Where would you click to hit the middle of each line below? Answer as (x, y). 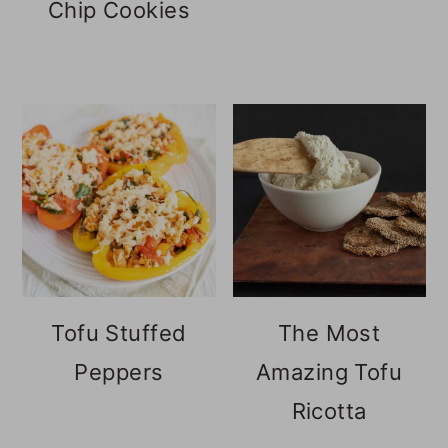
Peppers (119, 371)
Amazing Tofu (329, 371)
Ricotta (329, 410)
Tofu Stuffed (119, 332)
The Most (329, 332)
